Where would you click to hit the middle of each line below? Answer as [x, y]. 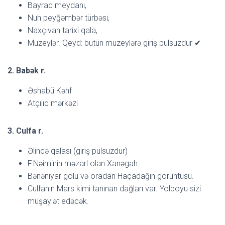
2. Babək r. [27, 70]
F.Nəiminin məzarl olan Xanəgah [83, 163]
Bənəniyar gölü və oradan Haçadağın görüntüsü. [111, 176]
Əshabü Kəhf [50, 90]
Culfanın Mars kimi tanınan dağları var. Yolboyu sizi [114, 188]
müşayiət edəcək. [58, 201]
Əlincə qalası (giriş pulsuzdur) [78, 151]
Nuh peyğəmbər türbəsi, [69, 18]
